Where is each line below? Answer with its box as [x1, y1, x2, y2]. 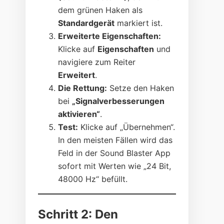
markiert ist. [114, 17, 163, 28]
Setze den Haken [107, 82, 174, 93]
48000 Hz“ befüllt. [58, 173, 128, 184]
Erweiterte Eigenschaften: [58, 30, 161, 41]
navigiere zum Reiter [58, 56, 136, 67]
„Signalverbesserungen [72, 95, 165, 106]
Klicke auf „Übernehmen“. [78, 121, 175, 132]
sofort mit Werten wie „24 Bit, [58, 160, 171, 171]
